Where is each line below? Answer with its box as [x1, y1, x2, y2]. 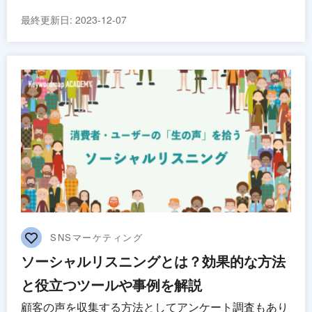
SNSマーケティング [50, 231, 143, 244]
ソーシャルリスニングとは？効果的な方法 [21, 251, 286, 272]
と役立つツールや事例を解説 [21, 274, 202, 295]
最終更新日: [21, 12, 75, 26]
